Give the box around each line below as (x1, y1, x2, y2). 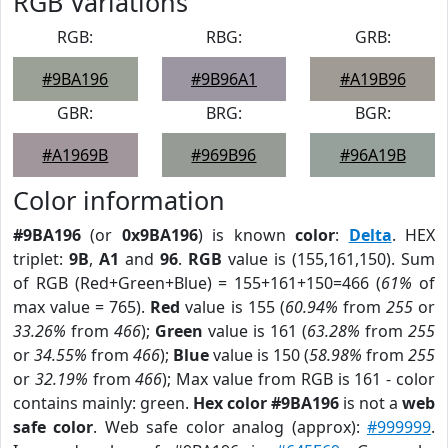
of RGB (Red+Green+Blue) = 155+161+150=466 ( (13, 272, 382, 294)
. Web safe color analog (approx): (93, 416, 368, 438)
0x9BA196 (121, 224, 198, 246)
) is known (197, 224, 296, 246)
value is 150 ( (209, 344, 309, 366)
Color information (13, 183, 225, 217)
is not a (339, 392, 402, 414)
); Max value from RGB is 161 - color (162, 368, 436, 390)
